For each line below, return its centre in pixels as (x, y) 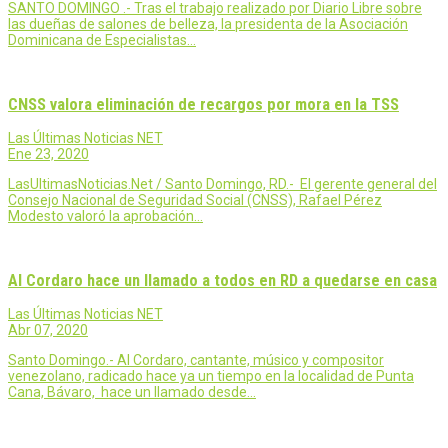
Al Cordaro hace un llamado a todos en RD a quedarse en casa (222, 280)
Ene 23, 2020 (48, 154)
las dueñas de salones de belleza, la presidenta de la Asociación (208, 24)
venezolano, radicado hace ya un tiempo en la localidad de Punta (211, 375)
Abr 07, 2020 (48, 329)
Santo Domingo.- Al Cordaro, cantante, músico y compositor (196, 359)
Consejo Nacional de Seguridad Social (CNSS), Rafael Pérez (195, 200)
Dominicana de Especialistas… (102, 40)
